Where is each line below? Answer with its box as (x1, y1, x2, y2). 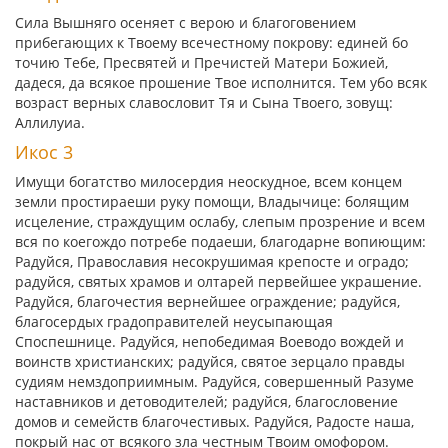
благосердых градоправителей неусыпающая (15, 312, 333, 331)
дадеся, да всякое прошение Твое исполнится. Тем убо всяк (15, 73, 427, 92)
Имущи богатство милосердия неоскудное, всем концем (15, 172, 402, 191)
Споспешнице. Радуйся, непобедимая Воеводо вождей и (15, 332, 404, 351)
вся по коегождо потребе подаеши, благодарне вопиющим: (15, 232, 426, 251)
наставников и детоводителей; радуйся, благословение (15, 392, 398, 411)
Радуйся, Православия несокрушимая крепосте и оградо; (15, 252, 409, 271)
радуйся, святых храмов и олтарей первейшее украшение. (15, 272, 422, 291)
